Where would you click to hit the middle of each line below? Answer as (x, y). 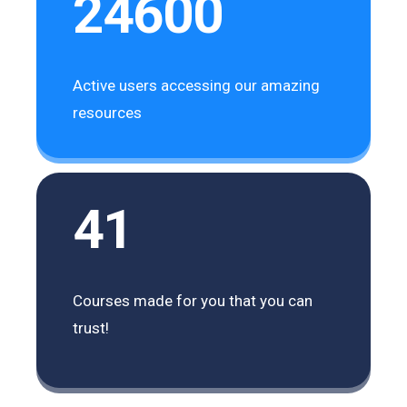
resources (108, 112)
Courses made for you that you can (193, 300)
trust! (91, 328)
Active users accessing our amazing (197, 85)
